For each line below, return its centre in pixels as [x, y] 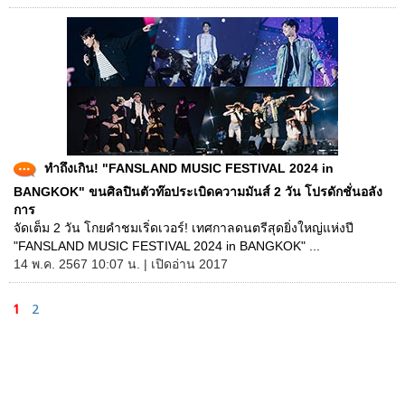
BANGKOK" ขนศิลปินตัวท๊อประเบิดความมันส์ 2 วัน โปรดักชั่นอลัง [198, 192]
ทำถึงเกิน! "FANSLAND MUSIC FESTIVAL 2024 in [189, 168]
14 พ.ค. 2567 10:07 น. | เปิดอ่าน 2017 [121, 264]
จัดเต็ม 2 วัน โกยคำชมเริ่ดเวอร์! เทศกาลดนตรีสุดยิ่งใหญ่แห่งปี [184, 228]
